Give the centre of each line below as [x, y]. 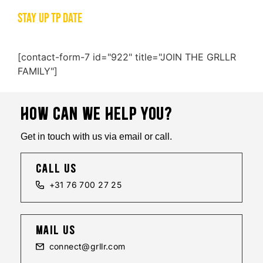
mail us [56, 231]
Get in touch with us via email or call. [96, 136]
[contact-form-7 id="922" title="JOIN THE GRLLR [127, 57]
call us [56, 169]
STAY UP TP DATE [50, 18]
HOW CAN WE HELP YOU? [97, 114]
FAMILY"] [38, 71]
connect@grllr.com [87, 247]
